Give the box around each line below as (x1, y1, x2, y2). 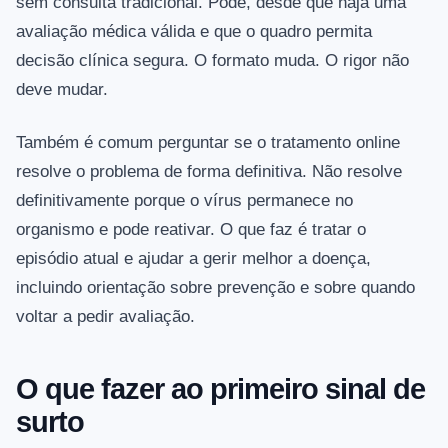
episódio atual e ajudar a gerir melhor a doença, (16, 249, 371, 269)
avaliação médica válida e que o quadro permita (16, 22, 372, 42)
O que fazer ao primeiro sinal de (16, 373, 425, 406)
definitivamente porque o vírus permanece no (16, 191, 353, 211)
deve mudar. (16, 80, 108, 100)
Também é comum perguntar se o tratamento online (16, 133, 400, 153)
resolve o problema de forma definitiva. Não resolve (16, 162, 402, 182)
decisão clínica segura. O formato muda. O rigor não (16, 51, 409, 71)
